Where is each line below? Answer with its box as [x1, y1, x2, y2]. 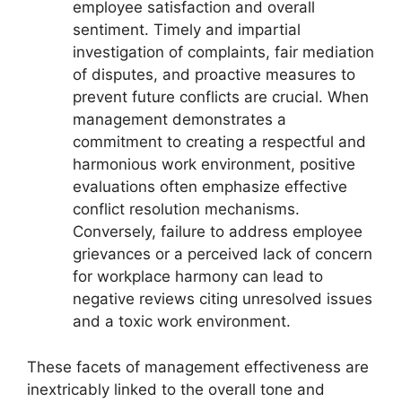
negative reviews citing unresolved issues [73, 290, 372, 309]
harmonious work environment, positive [73, 155, 355, 174]
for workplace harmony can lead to [73, 267, 323, 286]
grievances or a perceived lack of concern [73, 245, 372, 264]
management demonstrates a [73, 110, 286, 129]
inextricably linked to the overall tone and [27, 380, 325, 398]
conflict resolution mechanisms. [73, 200, 300, 219]
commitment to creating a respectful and [73, 133, 366, 152]
